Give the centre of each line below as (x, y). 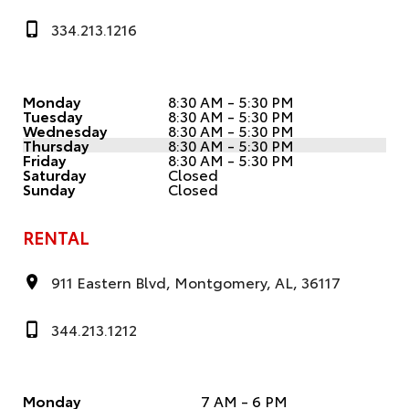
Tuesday (52, 115)
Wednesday (65, 130)
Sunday (49, 188)
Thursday (56, 144)
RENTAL (56, 236)
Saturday (54, 173)
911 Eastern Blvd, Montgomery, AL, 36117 (195, 282)
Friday (44, 159)
